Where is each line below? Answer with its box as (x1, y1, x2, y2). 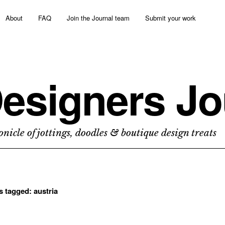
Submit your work (145, 13, 196, 23)
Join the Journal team (67, 13, 130, 23)
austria (34, 185, 58, 196)
